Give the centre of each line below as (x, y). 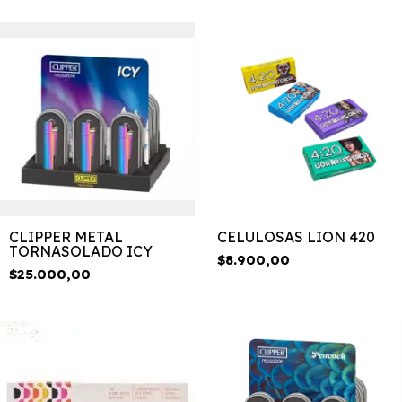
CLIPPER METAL (66, 236)
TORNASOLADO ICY (81, 251)
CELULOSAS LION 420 (296, 236)
